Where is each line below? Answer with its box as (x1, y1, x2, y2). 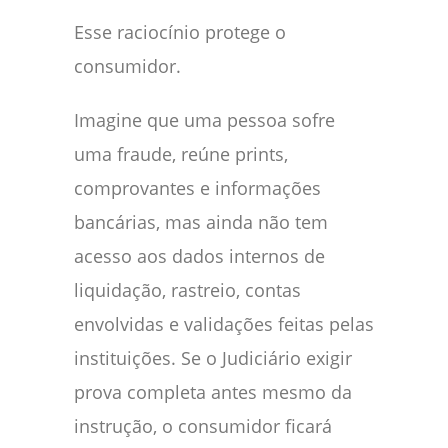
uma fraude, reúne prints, (74, 142, 288, 167)
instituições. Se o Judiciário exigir (74, 346, 352, 371)
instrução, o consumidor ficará (74, 414, 332, 439)
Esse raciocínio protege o (74, 20, 286, 45)
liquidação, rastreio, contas (74, 278, 301, 303)
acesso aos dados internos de (74, 244, 325, 269)
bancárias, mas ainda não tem (74, 210, 328, 235)
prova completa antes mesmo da (74, 380, 352, 405)
